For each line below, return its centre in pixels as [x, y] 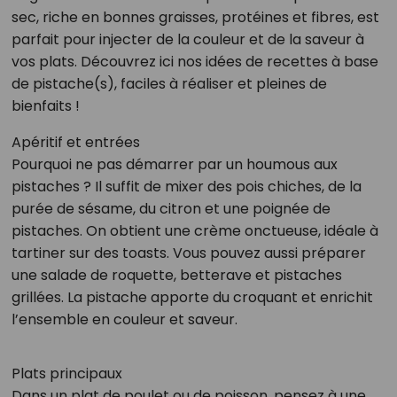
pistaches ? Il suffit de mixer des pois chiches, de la [186, 186]
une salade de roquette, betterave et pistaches [176, 275]
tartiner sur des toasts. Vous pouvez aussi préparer [188, 253]
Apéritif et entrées [75, 142]
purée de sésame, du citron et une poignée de [171, 208]
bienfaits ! [45, 105]
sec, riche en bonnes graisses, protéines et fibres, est [195, 17]
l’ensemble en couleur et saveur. [124, 319]
